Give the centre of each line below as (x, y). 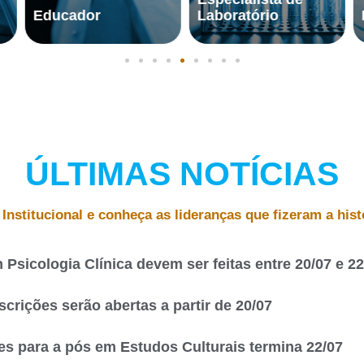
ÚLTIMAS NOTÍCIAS (182, 174)
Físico (297, 16)
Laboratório (153, 16)
